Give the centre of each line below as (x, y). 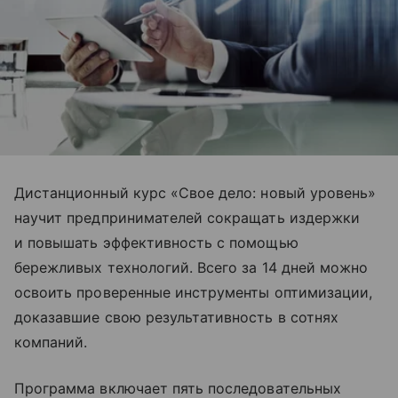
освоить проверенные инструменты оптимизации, (194, 292)
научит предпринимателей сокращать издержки (187, 217)
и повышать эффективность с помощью (156, 242)
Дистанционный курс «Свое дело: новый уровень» (195, 192)
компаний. (51, 342)
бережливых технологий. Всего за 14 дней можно (191, 267)
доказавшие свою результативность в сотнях (176, 317)
